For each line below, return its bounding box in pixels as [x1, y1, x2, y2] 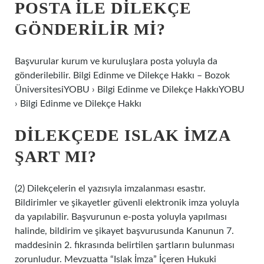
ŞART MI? [15, 147, 97, 166]
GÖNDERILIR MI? [15, 20, 166, 38]
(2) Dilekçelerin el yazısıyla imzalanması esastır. [15, 184, 206, 193]
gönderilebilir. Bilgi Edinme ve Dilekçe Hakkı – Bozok [15, 71, 230, 80]
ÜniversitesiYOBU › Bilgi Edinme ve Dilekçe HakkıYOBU [15, 85, 245, 94]
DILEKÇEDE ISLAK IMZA [15, 126, 230, 144]
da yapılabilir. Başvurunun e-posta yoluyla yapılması [15, 212, 227, 222]
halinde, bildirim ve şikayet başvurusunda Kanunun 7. [15, 226, 234, 236]
